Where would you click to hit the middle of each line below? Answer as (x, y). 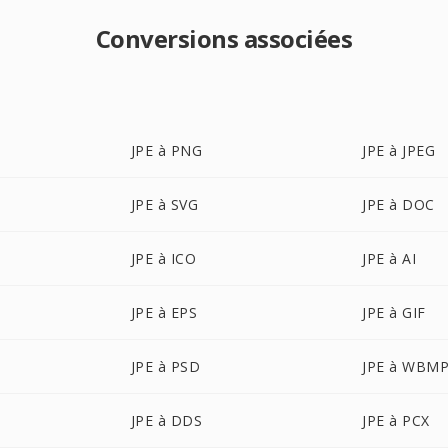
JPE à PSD (165, 366)
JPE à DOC (398, 204)
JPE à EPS (164, 312)
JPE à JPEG (399, 150)
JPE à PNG (166, 150)
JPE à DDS (166, 420)
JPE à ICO (163, 258)
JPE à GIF (394, 312)
